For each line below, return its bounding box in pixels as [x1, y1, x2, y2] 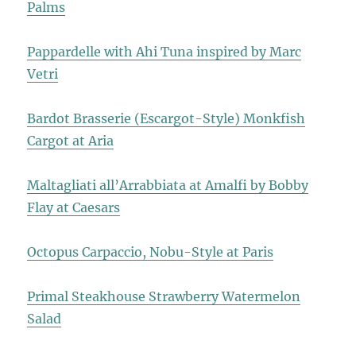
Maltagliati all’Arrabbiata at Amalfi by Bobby [27, 177, 309, 194]
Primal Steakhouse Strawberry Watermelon [27, 288, 301, 305]
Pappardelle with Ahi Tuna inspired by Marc [27, 44, 302, 60]
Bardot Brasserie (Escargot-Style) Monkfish [27, 110, 306, 127]
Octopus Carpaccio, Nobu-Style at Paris [27, 244, 274, 261]
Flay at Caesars [27, 199, 121, 216]
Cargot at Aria [27, 133, 114, 149]
